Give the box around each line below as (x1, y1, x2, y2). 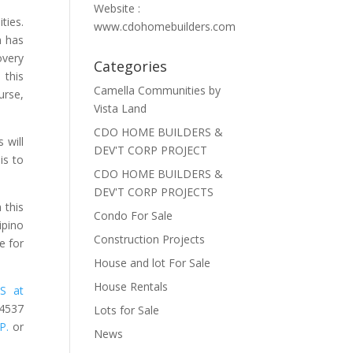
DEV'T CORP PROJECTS (94, 184, 214, 199)
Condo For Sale (94, 208, 173, 223)
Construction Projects (94, 232, 206, 247)
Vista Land (94, 101, 147, 116)
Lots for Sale (94, 303, 160, 318)
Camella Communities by (94, 83, 221, 98)
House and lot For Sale (94, 255, 211, 270)
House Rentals (94, 279, 169, 294)
